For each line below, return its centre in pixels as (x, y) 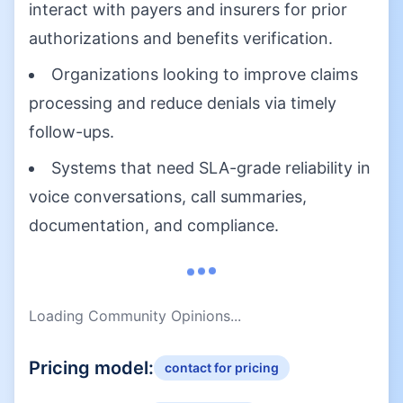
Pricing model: (91, 368)
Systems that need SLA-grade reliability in (211, 168)
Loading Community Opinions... (135, 316)
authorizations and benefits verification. (181, 38)
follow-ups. (72, 132)
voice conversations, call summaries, (168, 197)
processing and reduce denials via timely (183, 103)
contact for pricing (222, 367)
